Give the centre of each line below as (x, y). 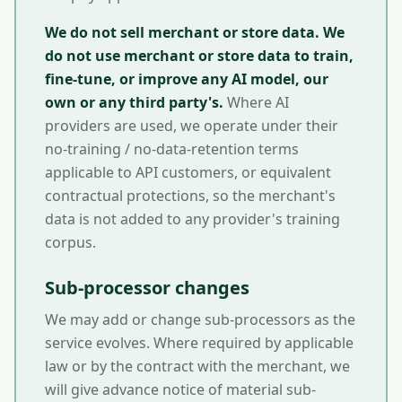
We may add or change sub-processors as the (200, 319)
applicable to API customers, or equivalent (188, 172)
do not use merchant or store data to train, (199, 56)
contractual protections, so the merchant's (190, 196)
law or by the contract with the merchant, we (197, 366)
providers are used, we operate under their (192, 126)
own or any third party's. (134, 102)
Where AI (258, 102)
